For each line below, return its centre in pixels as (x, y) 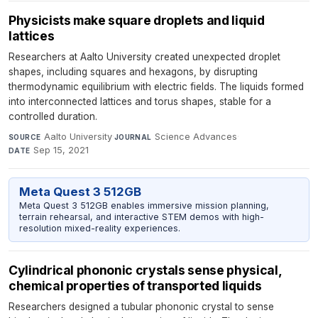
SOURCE (25, 137)
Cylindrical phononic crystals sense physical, (145, 270)
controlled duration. (53, 116)
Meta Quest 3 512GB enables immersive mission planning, (144, 206)
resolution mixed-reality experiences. (99, 229)
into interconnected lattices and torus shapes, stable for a (140, 101)
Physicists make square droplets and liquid (137, 20)
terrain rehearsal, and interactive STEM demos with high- (141, 217)
